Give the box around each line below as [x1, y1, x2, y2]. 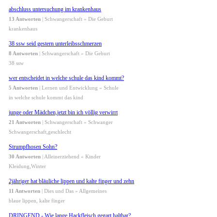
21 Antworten [9, 119, 41, 125]
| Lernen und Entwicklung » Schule [38, 85, 119, 91]
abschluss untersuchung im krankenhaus [9, 6, 101, 13]
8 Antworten [9, 50, 38, 57]
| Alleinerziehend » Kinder [41, 154, 101, 160]
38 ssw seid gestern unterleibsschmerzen [9, 40, 102, 47]
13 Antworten [9, 16, 41, 22]
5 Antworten [9, 85, 38, 91]
